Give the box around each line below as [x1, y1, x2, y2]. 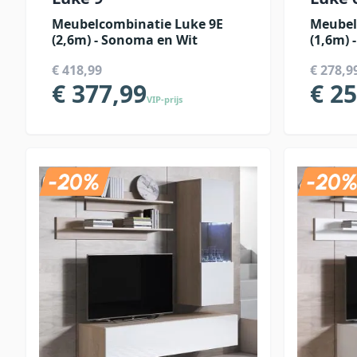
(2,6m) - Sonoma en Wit [52, 31, 198, 49]
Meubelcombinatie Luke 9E [52, 15, 223, 33]
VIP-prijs [147, 93, 182, 105]
